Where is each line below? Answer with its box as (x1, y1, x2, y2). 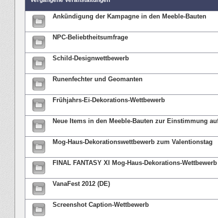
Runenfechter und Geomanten (53, 75, 143, 83)
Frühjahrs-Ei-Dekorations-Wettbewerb (53, 96, 165, 104)
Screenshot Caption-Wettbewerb (53, 200, 149, 208)
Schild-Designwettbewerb (53, 54, 129, 62)
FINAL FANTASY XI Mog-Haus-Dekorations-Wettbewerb (53, 159, 217, 166)
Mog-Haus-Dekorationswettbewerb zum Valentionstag (53, 138, 213, 145)
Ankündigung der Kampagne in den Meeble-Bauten (53, 12, 206, 20)
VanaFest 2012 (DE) (53, 180, 110, 187)
